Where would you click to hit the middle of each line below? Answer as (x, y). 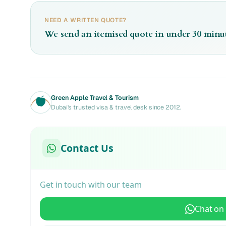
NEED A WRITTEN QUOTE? (86, 20)
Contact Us (87, 148)
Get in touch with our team (91, 184)
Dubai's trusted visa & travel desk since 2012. (116, 107)
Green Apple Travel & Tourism (95, 98)
